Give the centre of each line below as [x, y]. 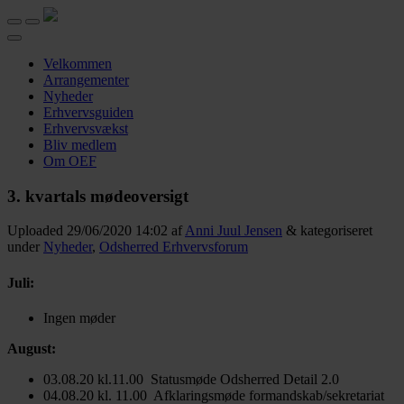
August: [32, 348]
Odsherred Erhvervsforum [174, 247]
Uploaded [37, 231]
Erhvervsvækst [86, 129]
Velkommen [78, 64]
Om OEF [70, 161]
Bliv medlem [80, 145]
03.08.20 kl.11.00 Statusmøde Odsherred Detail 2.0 [191, 379]
